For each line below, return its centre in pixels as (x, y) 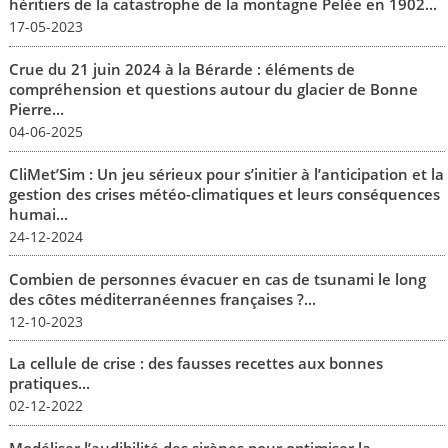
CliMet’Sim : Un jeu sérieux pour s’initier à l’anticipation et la (226, 173)
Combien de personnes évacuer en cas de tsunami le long (217, 278)
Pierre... (36, 109)
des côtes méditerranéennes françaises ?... (162, 298)
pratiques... (49, 383)
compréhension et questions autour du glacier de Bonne (213, 89)
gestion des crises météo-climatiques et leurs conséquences (224, 193)
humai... (38, 213)
